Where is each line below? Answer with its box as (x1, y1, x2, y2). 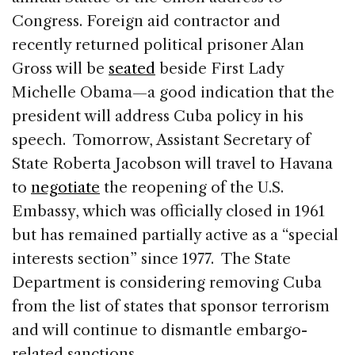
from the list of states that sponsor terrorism (12, 296, 330, 315)
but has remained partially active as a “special (12, 225, 338, 244)
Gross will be (12, 59, 109, 78)
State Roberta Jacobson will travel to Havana (12, 154, 333, 173)
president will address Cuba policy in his (12, 106, 303, 125)
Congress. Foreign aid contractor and (12, 11, 281, 30)
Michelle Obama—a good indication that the (12, 82, 334, 101)
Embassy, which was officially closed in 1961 (12, 201, 325, 220)
